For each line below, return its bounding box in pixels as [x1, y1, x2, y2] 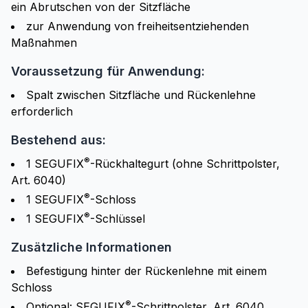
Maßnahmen [11, 36, 77, 50]
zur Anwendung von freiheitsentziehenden [26, 19, 249, 34]
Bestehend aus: [11, 133, 106, 148]
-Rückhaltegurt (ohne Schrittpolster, [90, 157, 280, 171]
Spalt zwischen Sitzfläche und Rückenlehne [26, 88, 256, 102]
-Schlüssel [90, 212, 145, 226]
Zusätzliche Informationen [11, 240, 172, 255]
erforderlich [11, 104, 73, 119]
